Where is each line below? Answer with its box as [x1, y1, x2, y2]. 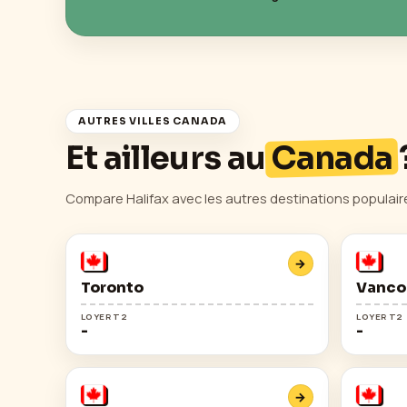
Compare [65, 189, 126, 208]
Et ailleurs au [65, 138, 272, 179]
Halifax [126, 189, 169, 208]
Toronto [81, 277, 144, 297]
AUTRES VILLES [77, 114, 174, 128]
